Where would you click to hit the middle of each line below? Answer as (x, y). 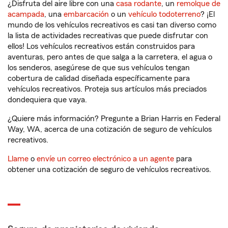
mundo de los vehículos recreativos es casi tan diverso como (112, 25)
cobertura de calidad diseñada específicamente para (99, 78)
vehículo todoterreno (164, 14)
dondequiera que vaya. (47, 100)
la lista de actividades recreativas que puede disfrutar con (108, 36)
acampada (26, 14)
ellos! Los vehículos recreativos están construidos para (101, 46)
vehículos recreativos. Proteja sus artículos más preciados (107, 89)
